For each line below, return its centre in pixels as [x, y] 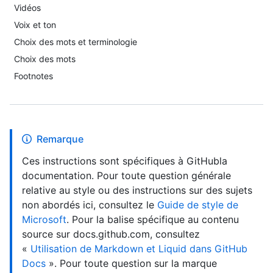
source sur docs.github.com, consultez [111, 234]
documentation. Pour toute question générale [126, 175]
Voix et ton [35, 25]
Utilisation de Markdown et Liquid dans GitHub [139, 249]
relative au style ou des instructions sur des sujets [137, 190]
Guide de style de [198, 205]
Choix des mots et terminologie [76, 42]
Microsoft [44, 219]
